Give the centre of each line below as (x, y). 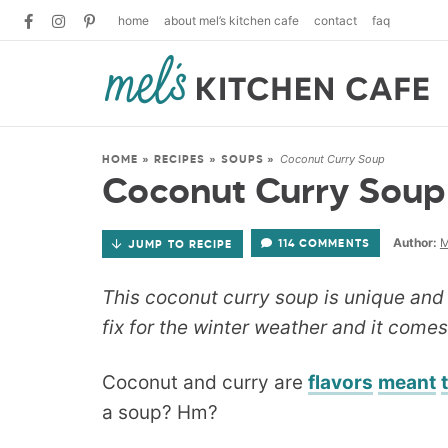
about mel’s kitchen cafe (231, 20)
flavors (340, 382)
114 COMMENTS (323, 243)
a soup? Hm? (160, 412)
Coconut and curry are (205, 382)
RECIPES (179, 159)
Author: (414, 242)
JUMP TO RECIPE (180, 244)
